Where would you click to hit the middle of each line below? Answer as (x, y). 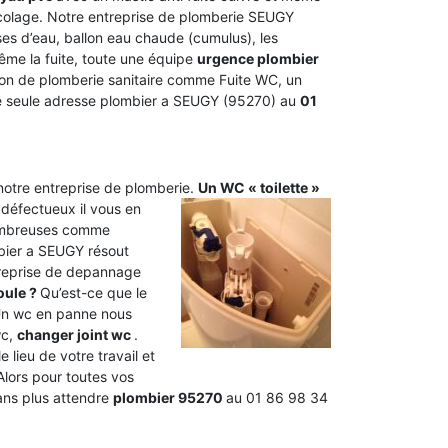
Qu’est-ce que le (93, 292)
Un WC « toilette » (259, 187)
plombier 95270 (169, 397)
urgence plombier (258, 58)
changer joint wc (75, 334)
